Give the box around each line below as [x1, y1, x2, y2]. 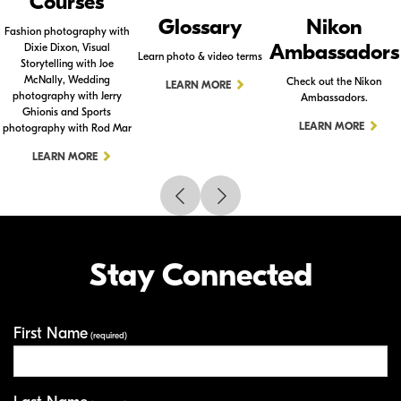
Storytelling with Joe [20, 57, 114, 71]
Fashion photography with [4, 25, 130, 38]
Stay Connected [89, 257, 312, 294]
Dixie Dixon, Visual [23, 41, 110, 55]
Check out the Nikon [286, 75, 382, 89]
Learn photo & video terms [138, 50, 263, 64]
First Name [13, 324, 88, 344]
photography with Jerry [12, 90, 122, 103]
